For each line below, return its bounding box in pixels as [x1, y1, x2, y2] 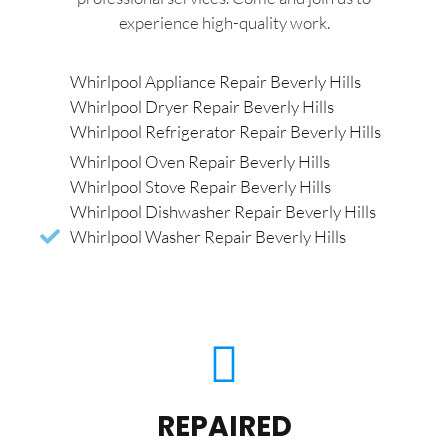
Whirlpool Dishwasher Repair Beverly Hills [70, 201, 376, 223]
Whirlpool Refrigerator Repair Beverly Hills [70, 121, 381, 143]
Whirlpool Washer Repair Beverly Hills [70, 226, 346, 248]
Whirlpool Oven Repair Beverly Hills [70, 151, 330, 173]
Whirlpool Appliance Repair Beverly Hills [70, 71, 361, 93]
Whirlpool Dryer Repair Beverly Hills [70, 96, 334, 118]
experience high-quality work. [118, 11, 330, 33]
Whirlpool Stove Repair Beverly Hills [70, 176, 331, 198]
